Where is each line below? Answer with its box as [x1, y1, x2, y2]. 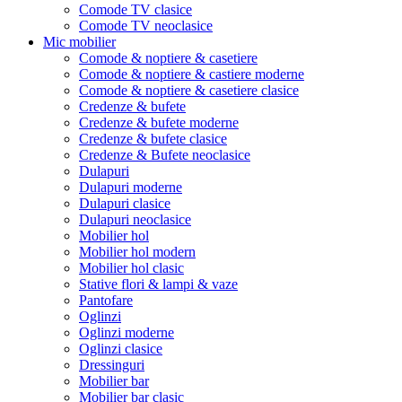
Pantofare [79, 293, 133, 308]
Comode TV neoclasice [79, 18, 213, 33]
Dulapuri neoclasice [79, 212, 191, 227]
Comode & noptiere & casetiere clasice [79, 83, 299, 98]
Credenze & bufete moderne [79, 115, 239, 130]
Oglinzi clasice [79, 341, 162, 356]
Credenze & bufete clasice [79, 131, 227, 146]
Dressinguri [79, 357, 144, 372]
